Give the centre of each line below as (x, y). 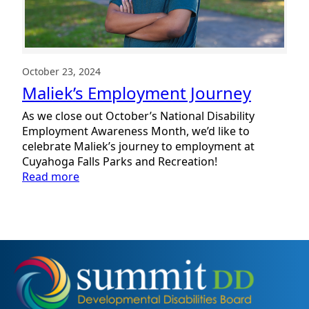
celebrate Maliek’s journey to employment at (138, 147)
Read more (51, 177)
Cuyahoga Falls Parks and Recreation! (120, 162)
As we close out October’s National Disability (138, 116)
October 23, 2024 (61, 72)
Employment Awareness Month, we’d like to (136, 131)
